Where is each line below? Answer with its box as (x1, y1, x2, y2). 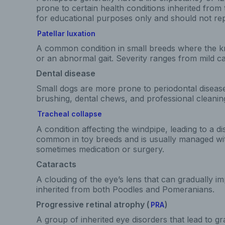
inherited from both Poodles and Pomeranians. (36, 184, 214, 194)
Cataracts (36, 159, 76, 169)
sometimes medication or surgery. (36, 144, 164, 154)
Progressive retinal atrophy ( (36, 199, 150, 209)
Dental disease (36, 68, 95, 78)
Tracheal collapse (37, 109, 102, 118)
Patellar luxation (37, 29, 95, 38)
